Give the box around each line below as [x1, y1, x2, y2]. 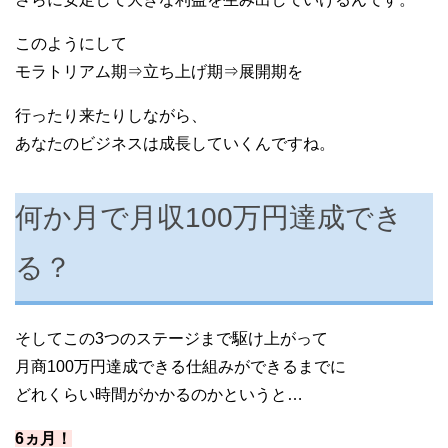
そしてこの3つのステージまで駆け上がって [15, 330, 328, 348]
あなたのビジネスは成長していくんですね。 [15, 134, 335, 152]
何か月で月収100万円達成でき [15, 201, 403, 233]
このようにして [15, 34, 127, 52]
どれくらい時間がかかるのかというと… [15, 386, 303, 404]
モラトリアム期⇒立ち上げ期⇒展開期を [15, 62, 303, 80]
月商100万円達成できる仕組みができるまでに [15, 358, 346, 376]
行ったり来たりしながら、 [15, 106, 207, 124]
